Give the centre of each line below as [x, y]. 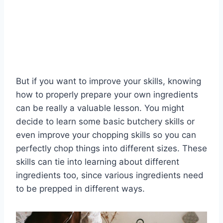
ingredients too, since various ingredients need [110, 175]
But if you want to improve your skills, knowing [109, 81]
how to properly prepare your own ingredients [107, 95]
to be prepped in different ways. [80, 189]
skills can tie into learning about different [98, 162]
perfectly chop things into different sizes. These [111, 149]
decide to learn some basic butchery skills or [105, 122]
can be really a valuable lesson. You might [100, 108]
